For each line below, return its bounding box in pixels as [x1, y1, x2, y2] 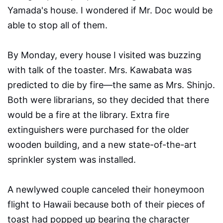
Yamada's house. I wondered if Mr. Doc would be [7, 5, 213, 16]
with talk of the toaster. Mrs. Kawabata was [7, 65, 192, 76]
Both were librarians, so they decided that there [7, 95, 209, 106]
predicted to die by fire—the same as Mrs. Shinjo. [7, 80, 215, 91]
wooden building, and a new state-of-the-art [7, 139, 197, 150]
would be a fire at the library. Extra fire [7, 110, 169, 120]
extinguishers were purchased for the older [7, 124, 189, 135]
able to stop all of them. [7, 20, 112, 31]
